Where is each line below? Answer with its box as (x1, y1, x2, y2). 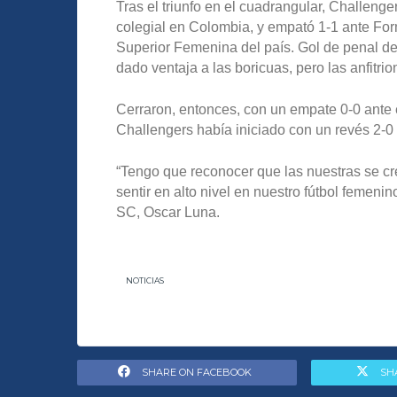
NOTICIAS (125, 276, 164, 286)
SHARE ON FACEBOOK (141, 366, 252, 379)
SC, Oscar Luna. (116, 205, 220, 221)
